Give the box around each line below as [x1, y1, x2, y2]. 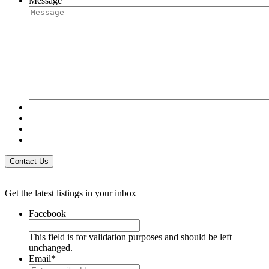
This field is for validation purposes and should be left [29, 231, 232, 242]
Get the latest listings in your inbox [5, 187, 136, 198]
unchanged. [29, 242, 73, 253]
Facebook [29, 208, 66, 219]
